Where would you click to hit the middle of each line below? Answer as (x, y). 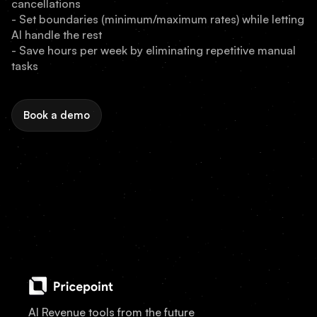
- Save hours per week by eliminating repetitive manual (154, 50)
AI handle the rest (57, 35)
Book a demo (57, 115)
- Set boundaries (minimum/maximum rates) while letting (158, 19)
